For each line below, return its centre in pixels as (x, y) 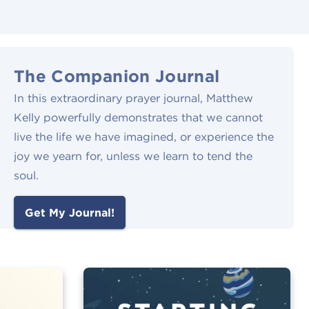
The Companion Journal (117, 76)
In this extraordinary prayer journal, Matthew (133, 98)
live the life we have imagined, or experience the (144, 137)
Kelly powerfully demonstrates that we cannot (138, 118)
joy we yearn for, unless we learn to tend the (133, 156)
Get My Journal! (70, 213)
